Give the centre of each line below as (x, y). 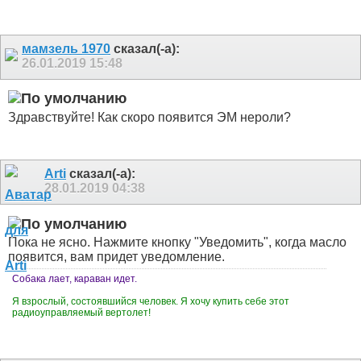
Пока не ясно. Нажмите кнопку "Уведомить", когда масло (177, 243)
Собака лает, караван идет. (75, 279)
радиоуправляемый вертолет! (83, 313)
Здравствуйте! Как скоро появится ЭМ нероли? (149, 117)
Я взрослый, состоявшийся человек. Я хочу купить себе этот (151, 302)
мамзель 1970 (66, 48)
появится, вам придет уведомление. (116, 257)
